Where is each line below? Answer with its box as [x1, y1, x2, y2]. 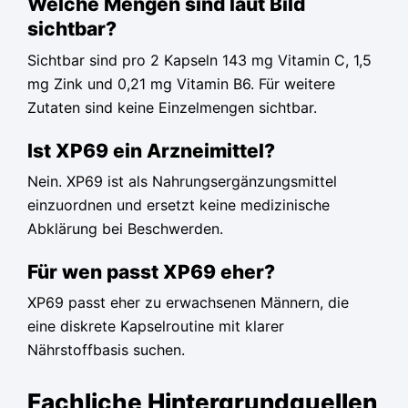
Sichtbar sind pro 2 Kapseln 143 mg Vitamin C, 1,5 [27, 50, 372, 69]
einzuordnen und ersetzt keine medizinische [27, 195, 330, 214]
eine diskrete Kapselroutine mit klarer [27, 317, 284, 336]
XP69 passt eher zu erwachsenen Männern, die [27, 293, 349, 312]
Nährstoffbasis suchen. [27, 341, 185, 360]
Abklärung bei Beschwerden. [27, 219, 223, 238]
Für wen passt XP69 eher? [27, 260, 275, 283]
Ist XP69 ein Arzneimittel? [27, 138, 275, 162]
